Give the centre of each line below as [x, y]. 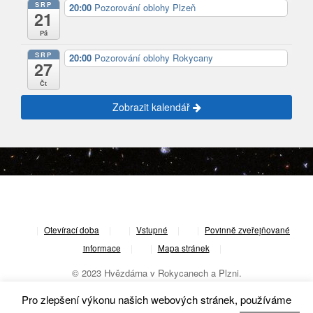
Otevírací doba [72, 230]
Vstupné [152, 230]
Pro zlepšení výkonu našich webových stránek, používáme [156, 299]
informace [102, 248]
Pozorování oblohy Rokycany [153, 58]
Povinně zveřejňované [247, 230]
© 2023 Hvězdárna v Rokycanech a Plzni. [156, 272]
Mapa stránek [183, 248]
